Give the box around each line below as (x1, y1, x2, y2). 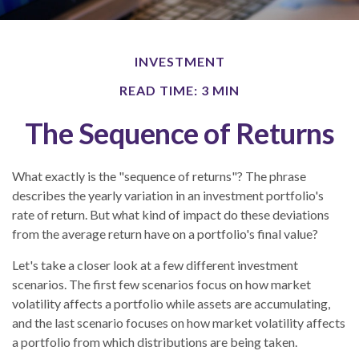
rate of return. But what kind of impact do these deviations (12, 207, 329, 223)
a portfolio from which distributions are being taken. (12, 334, 297, 350)
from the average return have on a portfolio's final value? (12, 226, 318, 242)
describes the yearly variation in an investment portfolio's (12, 188, 324, 204)
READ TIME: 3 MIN (119, 83, 240, 99)
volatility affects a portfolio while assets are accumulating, (12, 296, 330, 312)
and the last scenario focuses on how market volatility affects (12, 315, 345, 331)
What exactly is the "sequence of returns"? (12, 168, 243, 184)
